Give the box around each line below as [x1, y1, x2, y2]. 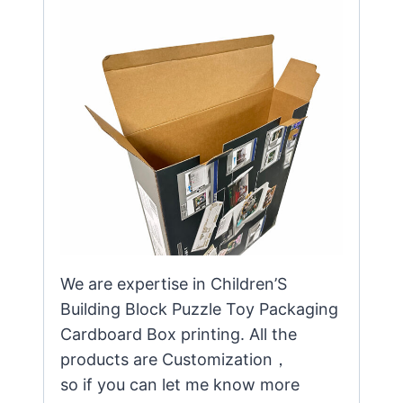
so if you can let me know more [60, 375, 300, 395]
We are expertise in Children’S [60, 274, 287, 294]
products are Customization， [60, 350, 289, 370]
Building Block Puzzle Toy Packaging [60, 300, 338, 319]
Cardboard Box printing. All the [60, 325, 297, 345]
